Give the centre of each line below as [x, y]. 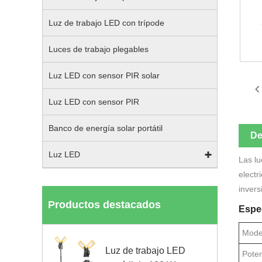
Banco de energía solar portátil [106, 128]
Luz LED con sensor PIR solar [104, 75]
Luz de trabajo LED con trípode [106, 23]
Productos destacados [104, 205]
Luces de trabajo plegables [99, 49]
